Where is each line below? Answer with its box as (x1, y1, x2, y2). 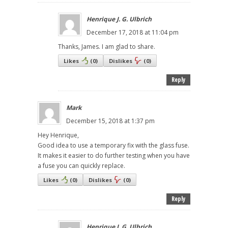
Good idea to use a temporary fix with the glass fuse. (38, 140, 189, 150)
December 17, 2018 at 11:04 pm (87, 27, 179, 37)
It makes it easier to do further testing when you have (38, 151, 190, 160)
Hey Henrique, (38, 130, 79, 139)
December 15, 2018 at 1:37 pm (66, 116, 155, 125)
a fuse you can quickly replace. (38, 161, 125, 170)
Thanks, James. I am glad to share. (58, 42, 155, 51)
